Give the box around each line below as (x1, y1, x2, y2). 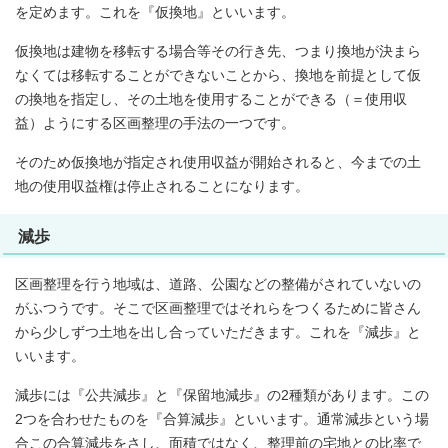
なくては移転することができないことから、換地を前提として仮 (15, 68, 421, 84)
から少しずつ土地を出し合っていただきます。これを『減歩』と (15, 325, 421, 341)
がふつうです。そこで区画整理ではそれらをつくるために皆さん (15, 301, 421, 317)
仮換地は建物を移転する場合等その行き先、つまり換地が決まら (15, 44, 421, 60)
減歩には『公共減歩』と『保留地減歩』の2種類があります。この (15, 388, 429, 404)
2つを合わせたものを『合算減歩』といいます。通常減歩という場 (15, 412, 429, 428)
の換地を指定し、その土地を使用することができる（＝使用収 (15, 92, 407, 108)
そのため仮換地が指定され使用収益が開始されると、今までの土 (15, 155, 421, 171)
